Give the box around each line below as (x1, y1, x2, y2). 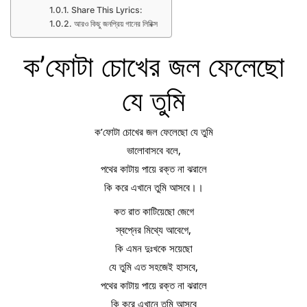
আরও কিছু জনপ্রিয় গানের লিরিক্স (73, 18, 158, 29)
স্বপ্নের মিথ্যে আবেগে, (116, 222, 191, 236)
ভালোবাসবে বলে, (126, 143, 181, 157)
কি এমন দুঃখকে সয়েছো (114, 241, 193, 255)
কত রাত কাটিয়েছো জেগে (113, 204, 194, 218)
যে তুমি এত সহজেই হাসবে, (109, 259, 198, 273)
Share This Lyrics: (71, 4, 143, 15)
